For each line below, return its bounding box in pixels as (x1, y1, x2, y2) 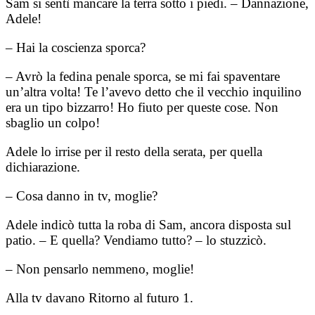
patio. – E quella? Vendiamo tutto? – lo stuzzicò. (6, 232, 266, 247)
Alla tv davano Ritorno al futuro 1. (6, 290, 193, 305)
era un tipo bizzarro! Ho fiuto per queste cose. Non (6, 99, 278, 115)
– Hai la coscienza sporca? (6, 39, 146, 55)
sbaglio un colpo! (6, 115, 100, 130)
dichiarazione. (6, 159, 80, 174)
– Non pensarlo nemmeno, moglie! (6, 261, 194, 276)
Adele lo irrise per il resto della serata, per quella (6, 143, 262, 159)
